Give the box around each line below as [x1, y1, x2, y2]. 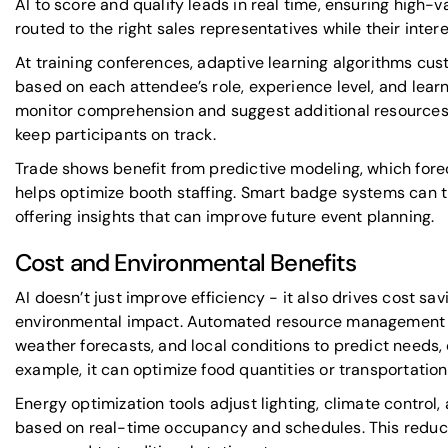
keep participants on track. [15, 124, 216, 145]
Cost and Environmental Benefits [15, 247, 357, 278]
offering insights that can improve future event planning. [15, 206, 435, 227]
